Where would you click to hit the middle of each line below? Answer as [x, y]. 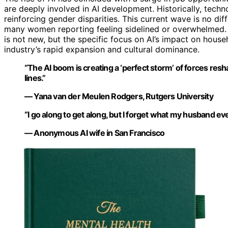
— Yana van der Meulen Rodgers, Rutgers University [119, 96]
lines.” [35, 78]
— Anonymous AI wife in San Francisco [95, 133]
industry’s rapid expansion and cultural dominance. [102, 50]
